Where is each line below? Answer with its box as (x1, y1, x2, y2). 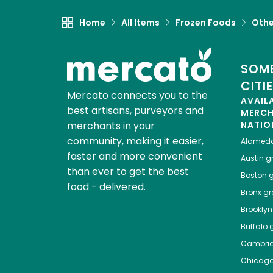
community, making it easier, (66, 134, 204, 149)
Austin (240, 153, 264, 164)
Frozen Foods (175, 16, 236, 29)
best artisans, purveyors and (66, 104, 204, 118)
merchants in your (66, 119, 155, 133)
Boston (240, 170, 267, 181)
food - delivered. (66, 180, 146, 194)
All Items (121, 16, 160, 29)
